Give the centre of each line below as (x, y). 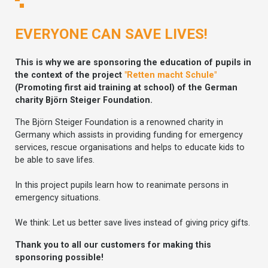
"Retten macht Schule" (170, 75)
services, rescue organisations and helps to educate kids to (130, 147)
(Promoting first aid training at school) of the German (126, 87)
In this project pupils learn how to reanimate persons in (122, 185)
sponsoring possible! (59, 257)
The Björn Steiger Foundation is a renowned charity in (119, 122)
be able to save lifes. (55, 160)
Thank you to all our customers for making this (113, 245)
